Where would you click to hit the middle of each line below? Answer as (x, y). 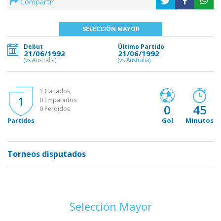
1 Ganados (55, 91)
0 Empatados (58, 100)
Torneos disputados (47, 154)
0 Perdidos (55, 109)
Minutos (200, 120)
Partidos (21, 121)
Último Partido (141, 47)
